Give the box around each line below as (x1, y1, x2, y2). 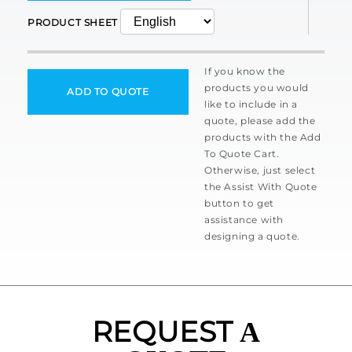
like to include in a (204, 98, 298, 110)
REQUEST (91, 314, 233, 349)
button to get (204, 197, 274, 209)
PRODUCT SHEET (27, 16, 121, 28)
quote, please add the (204, 115, 316, 126)
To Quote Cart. (204, 148, 280, 159)
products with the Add (204, 131, 321, 143)
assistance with (204, 214, 284, 225)
